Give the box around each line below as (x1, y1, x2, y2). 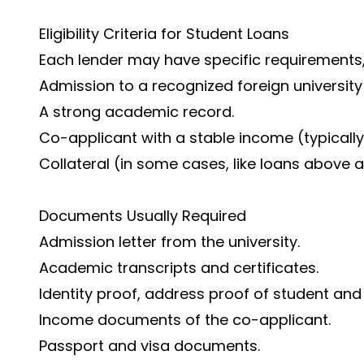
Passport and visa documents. (39, 336, 260, 356)
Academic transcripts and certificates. (39, 258, 318, 278)
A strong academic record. (39, 102, 234, 122)
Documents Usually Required (39, 206, 246, 226)
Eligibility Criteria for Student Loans (39, 24, 289, 44)
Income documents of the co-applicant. (39, 310, 331, 330)
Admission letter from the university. (39, 232, 300, 252)
